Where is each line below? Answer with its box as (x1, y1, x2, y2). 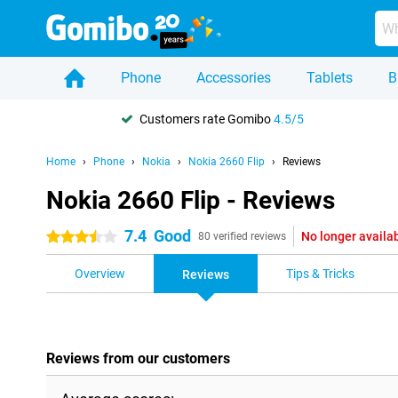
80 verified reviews (198, 230, 286, 243)
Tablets (306, 69, 353, 86)
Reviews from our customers (46, 350, 230, 367)
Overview (75, 267, 125, 281)
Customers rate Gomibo (139, 111, 274, 126)
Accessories (196, 69, 271, 86)
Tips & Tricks (286, 267, 354, 281)
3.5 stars (46, 230, 95, 244)
